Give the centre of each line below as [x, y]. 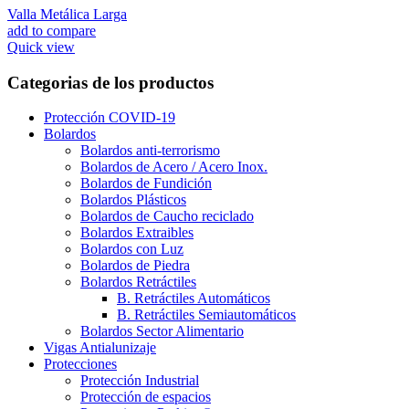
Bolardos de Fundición [146, 184]
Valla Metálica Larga [67, 14]
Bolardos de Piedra [135, 266]
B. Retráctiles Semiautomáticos [206, 315]
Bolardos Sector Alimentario [162, 331]
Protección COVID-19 [110, 118]
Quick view [41, 47]
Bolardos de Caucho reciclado [167, 216]
